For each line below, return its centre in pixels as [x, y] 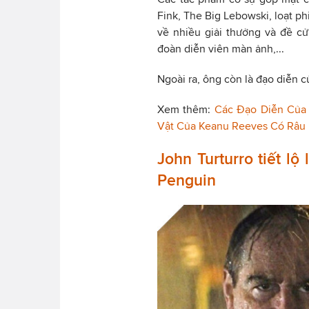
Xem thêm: [186, 109]
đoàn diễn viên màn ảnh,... [221, 48]
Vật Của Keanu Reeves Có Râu [231, 126]
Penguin [187, 180]
